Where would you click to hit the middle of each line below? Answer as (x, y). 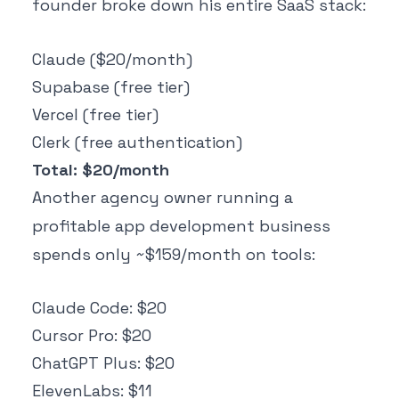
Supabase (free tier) (111, 86)
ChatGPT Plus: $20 (103, 363)
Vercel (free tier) (95, 114)
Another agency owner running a (163, 197)
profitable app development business (181, 225)
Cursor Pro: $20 (92, 336)
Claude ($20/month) (112, 59)
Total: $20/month (101, 169)
